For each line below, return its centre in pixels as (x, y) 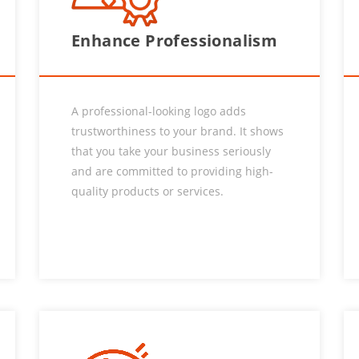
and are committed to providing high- (172, 171)
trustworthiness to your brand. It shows (177, 131)
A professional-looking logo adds (159, 111)
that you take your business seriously (171, 151)
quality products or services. (147, 191)
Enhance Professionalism (175, 40)
